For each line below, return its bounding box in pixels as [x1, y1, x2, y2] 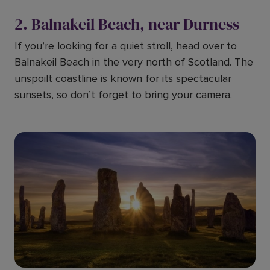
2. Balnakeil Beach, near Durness [14, 13, 239, 35]
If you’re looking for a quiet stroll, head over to [14, 39, 237, 52]
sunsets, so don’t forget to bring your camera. [14, 88, 232, 101]
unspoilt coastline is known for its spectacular [14, 72, 231, 85]
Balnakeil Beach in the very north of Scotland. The [14, 55, 253, 69]
